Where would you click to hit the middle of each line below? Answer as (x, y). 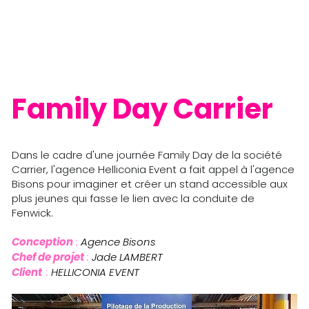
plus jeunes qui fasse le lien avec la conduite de (133, 199)
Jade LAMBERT (127, 257)
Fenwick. (33, 213)
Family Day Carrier (142, 109)
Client (29, 272)
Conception (42, 242)
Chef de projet (48, 257)
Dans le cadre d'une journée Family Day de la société (147, 155)
